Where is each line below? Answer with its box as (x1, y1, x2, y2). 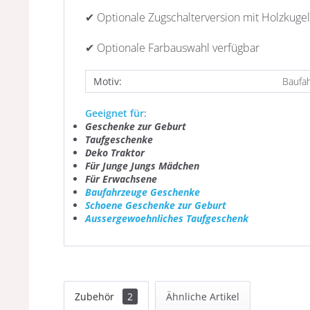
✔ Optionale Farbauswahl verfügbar (85, 40, 259, 55)
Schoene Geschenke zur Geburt (85, 199, 226, 212)
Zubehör (75, 290, 117, 303)
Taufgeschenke (85, 133, 153, 146)
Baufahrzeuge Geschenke (85, 185, 200, 199)
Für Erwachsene (85, 172, 157, 185)
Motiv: (93, 75, 122, 88)
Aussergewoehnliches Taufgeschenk (85, 212, 248, 225)
